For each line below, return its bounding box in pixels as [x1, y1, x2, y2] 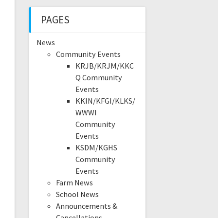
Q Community [75, 73, 122, 83]
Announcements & [55, 201, 118, 211]
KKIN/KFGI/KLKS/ [75, 96, 135, 106]
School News [55, 189, 99, 200]
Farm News [55, 178, 93, 188]
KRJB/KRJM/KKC [75, 61, 134, 71]
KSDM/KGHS [75, 143, 117, 153]
